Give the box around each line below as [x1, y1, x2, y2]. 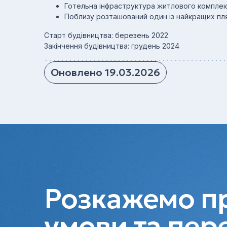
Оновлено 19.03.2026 [51, 66, 160, 79]
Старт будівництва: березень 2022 [44, 31, 168, 40]
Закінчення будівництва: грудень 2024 [44, 42, 179, 50]
